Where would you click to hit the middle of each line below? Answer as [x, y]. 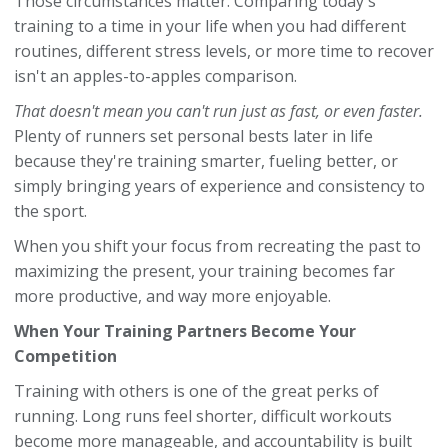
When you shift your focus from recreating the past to [217, 246]
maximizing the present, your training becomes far [204, 271]
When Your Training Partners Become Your [185, 331]
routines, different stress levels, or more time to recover [224, 51]
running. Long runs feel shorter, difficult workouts [203, 416]
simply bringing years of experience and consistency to [219, 186]
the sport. [50, 211]
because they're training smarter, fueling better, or [206, 161]
